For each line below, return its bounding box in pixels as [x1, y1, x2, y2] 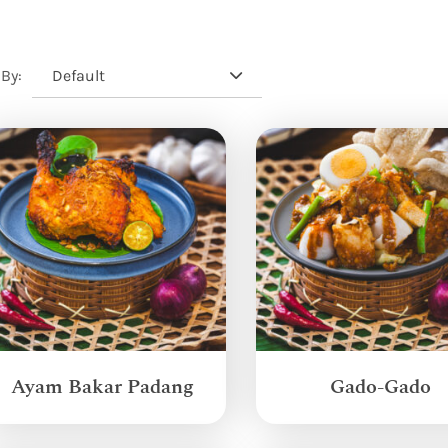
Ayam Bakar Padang [10, 371, 194, 398]
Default [52, 64, 106, 85]
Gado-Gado [329, 371, 431, 398]
